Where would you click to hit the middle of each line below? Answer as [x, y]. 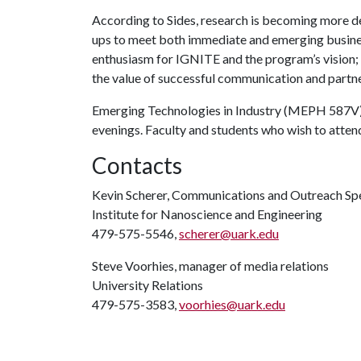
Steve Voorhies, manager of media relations [210, 266]
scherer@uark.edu [229, 233]
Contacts [137, 165]
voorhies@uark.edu [232, 304]
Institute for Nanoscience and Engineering [207, 214]
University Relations [147, 285]
